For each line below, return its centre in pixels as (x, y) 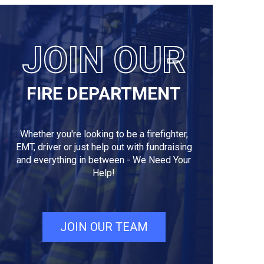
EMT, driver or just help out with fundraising (104, 147)
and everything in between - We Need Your (104, 160)
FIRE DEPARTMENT (104, 93)
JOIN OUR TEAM (104, 227)
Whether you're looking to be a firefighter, (104, 134)
